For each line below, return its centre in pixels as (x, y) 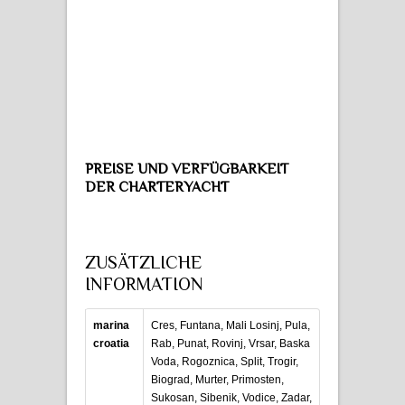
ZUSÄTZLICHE (143, 262)
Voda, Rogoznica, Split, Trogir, (225, 361)
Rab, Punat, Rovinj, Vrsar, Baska (231, 343)
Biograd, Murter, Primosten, (217, 379)
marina (111, 325)
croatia (111, 343)
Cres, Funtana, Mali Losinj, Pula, (231, 325)
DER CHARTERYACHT (157, 187)
